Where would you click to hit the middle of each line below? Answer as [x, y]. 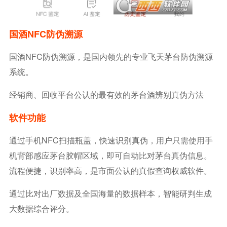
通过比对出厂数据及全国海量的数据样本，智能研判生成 [110, 194]
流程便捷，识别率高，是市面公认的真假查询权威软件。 [110, 171]
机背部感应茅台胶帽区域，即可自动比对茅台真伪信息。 [110, 156]
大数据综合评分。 [41, 209]
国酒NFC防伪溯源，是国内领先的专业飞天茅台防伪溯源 [111, 57]
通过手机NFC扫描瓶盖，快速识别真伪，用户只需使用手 [111, 140]
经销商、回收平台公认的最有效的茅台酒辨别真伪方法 [106, 95]
